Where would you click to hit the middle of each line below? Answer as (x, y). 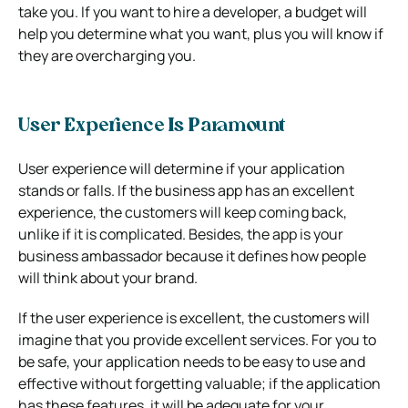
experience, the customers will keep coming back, (183, 212)
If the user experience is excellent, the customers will (194, 317)
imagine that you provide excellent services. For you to (197, 339)
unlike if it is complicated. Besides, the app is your (181, 234)
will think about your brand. (108, 277)
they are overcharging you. (107, 55)
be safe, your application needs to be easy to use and (192, 361)
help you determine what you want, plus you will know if (201, 33)
